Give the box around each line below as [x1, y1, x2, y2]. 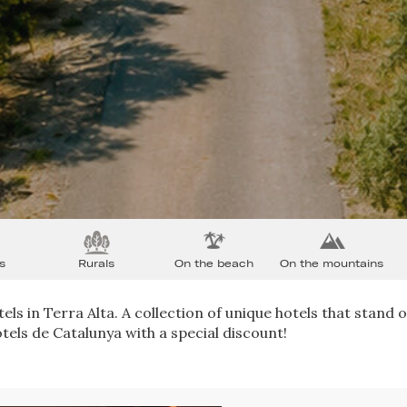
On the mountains [280, 255, 384, 270]
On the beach [174, 255, 254, 270]
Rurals [78, 255, 115, 270]
